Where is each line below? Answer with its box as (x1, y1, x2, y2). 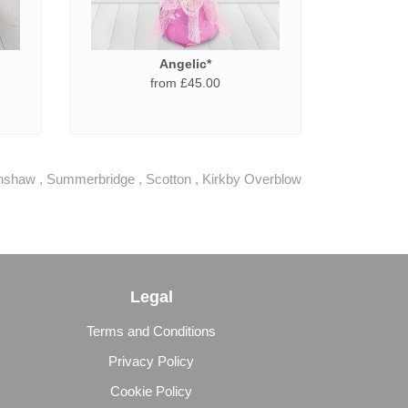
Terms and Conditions (87, 323, 216, 339)
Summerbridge (46, 170, 135, 187)
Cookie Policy (110, 383, 192, 399)
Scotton (146, 170, 191, 187)
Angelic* (158, 56, 211, 71)
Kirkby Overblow (202, 170, 301, 187)
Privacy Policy (108, 353, 194, 369)
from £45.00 (149, 76, 220, 90)
